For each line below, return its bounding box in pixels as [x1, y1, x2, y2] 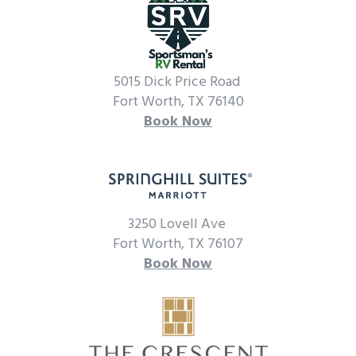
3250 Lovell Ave [127, 212, 229, 236]
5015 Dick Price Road [113, 70, 243, 94]
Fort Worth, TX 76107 [113, 232, 243, 256]
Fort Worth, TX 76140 [112, 90, 244, 114]
